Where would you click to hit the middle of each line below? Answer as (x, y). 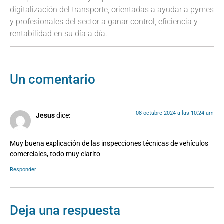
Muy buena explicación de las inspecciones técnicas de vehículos (109, 144)
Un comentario (53, 79)
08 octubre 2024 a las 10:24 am (175, 113)
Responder (23, 169)
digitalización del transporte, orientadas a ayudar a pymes (112, 10)
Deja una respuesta (65, 210)
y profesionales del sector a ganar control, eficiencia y (104, 22)
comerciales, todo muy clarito (55, 154)
